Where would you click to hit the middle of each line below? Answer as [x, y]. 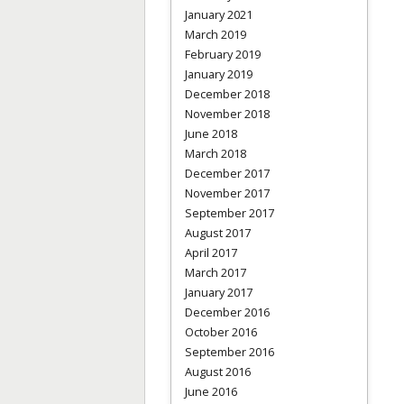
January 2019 [219, 73]
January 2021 [219, 14]
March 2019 [216, 34]
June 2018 [211, 133]
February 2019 [223, 54]
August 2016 [218, 371]
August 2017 [218, 232]
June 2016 [211, 391]
